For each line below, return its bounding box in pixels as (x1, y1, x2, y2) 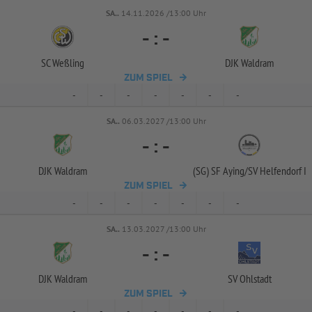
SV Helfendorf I (247, 164, 306, 178)
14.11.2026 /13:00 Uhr (121, 8, 206, 18)
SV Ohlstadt (227, 272, 272, 286)
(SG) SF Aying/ (192, 164, 248, 178)
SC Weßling (41, 56, 84, 70)
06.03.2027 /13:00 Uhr (121, 116, 206, 126)
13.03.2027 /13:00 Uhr (121, 224, 206, 234)
